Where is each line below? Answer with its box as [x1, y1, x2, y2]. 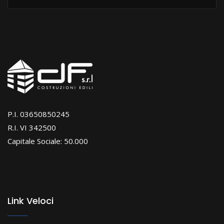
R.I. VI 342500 [7, 122, 56, 133]
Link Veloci [7, 194, 53, 207]
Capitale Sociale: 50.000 [7, 136, 88, 146]
